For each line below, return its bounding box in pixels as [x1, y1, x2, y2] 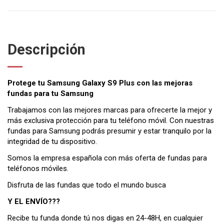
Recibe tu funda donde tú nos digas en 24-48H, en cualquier [7, 213, 203, 223]
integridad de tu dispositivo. [7, 137, 97, 146]
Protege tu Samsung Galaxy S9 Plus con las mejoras [7, 78, 192, 88]
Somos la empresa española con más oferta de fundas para [7, 153, 207, 163]
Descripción [7, 41, 85, 58]
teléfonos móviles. [7, 164, 68, 173]
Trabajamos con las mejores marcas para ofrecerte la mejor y [7, 105, 212, 115]
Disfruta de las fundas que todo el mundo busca [7, 180, 166, 190]
